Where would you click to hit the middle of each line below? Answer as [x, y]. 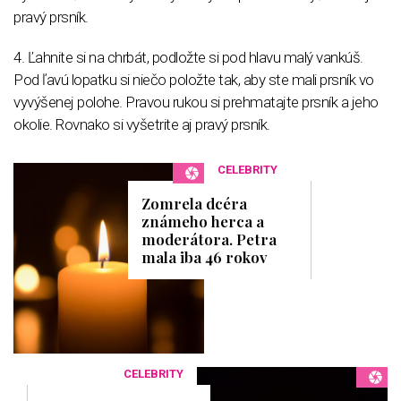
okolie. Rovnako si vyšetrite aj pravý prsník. [142, 124]
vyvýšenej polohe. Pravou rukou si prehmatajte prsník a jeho [196, 102]
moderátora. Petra [209, 239]
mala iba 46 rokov [205, 256]
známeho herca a [203, 221]
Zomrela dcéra [195, 203]
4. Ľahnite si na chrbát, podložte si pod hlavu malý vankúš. [188, 57]
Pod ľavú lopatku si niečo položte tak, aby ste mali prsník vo [194, 79]
